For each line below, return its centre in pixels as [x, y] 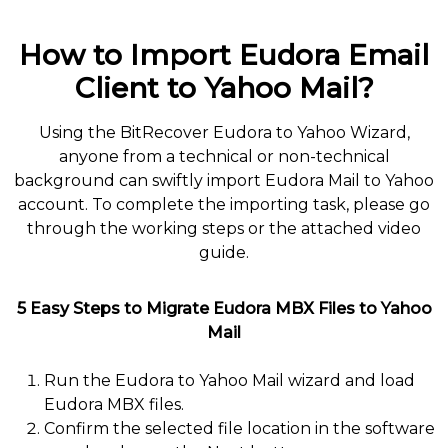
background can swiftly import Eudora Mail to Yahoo [224, 180]
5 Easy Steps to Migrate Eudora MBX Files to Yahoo [224, 308]
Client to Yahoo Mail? [224, 87]
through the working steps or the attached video [224, 228]
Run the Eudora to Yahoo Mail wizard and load [229, 380]
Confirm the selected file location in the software [239, 428]
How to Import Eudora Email [224, 54]
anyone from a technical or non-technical [224, 156]
